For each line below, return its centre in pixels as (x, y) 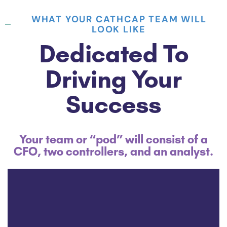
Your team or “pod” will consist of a (113, 139)
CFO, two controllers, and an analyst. (113, 151)
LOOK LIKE (119, 29)
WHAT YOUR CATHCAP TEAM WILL (119, 19)
